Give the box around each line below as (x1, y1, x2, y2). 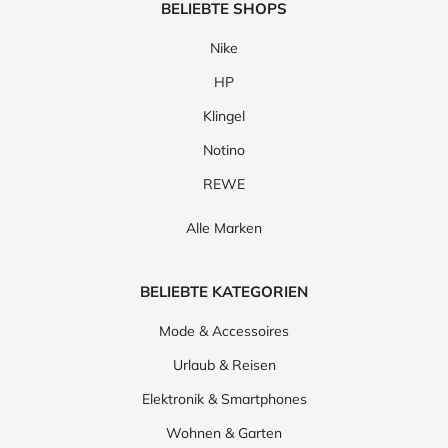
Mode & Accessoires (159, 322, 289, 341)
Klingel (203, 107, 245, 126)
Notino (203, 141, 245, 160)
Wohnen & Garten (166, 424, 282, 443)
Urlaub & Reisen (172, 356, 276, 375)
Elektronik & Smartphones (141, 390, 307, 409)
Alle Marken (186, 219, 262, 238)
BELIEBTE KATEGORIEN (140, 282, 308, 302)
